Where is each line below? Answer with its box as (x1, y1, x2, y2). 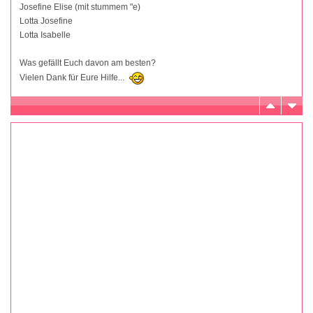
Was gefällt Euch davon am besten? (20, 57, 156, 68)
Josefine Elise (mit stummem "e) (20, 1, 140, 12)
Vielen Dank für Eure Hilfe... (20, 72, 126, 82)
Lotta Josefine (20, 15, 73, 26)
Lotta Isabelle (20, 29, 71, 40)
